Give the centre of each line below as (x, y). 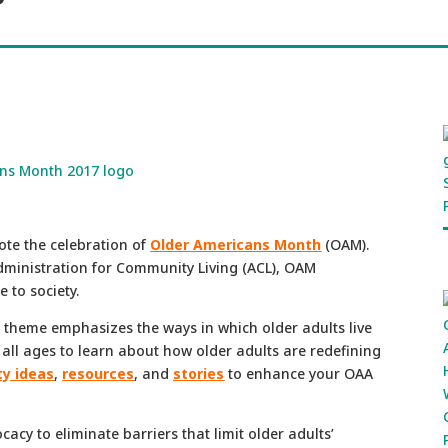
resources (98, 373)
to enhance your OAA (299, 373)
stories (199, 373)
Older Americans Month (236, 244)
